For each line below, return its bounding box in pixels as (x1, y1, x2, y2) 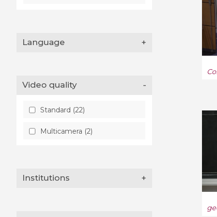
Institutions (25, 173, 70, 183)
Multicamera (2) (40, 126, 93, 136)
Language (27, 37, 65, 47)
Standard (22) (40, 105, 85, 114)
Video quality (28, 80, 77, 90)
